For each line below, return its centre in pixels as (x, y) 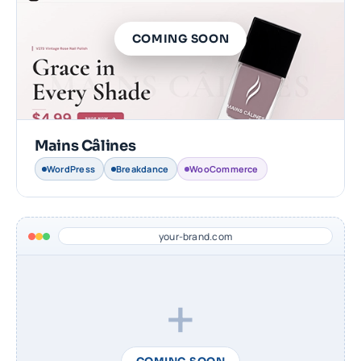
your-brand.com (195, 236)
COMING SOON (180, 39)
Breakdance (142, 169)
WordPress (71, 169)
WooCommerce (224, 169)
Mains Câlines (85, 146)
